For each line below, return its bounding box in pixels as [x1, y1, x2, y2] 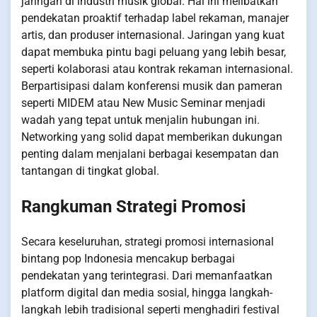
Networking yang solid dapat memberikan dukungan [21, 130, 282, 144]
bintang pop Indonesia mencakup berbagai [21, 252, 235, 266]
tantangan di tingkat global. [21, 164, 159, 178]
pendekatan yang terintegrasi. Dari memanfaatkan [21, 269, 272, 283]
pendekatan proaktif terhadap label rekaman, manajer [21, 11, 289, 25]
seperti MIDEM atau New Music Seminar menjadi [21, 96, 265, 110]
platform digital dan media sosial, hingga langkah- [21, 286, 272, 300]
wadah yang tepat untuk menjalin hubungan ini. [21, 113, 260, 127]
